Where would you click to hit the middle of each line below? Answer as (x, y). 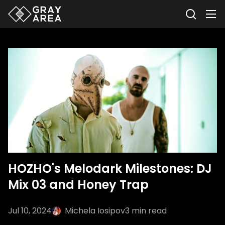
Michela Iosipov (95, 211)
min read (148, 211)
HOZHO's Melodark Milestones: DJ (110, 168)
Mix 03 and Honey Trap (78, 185)
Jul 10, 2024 (30, 211)
